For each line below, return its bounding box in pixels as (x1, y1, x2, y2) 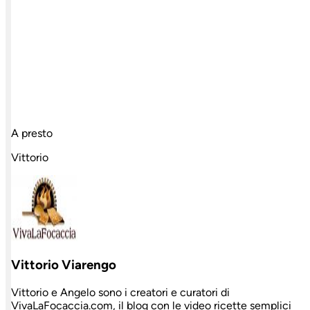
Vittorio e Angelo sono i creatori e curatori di (11, 286, 230, 300)
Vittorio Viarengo (11, 257, 116, 273)
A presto (11, 126, 53, 140)
